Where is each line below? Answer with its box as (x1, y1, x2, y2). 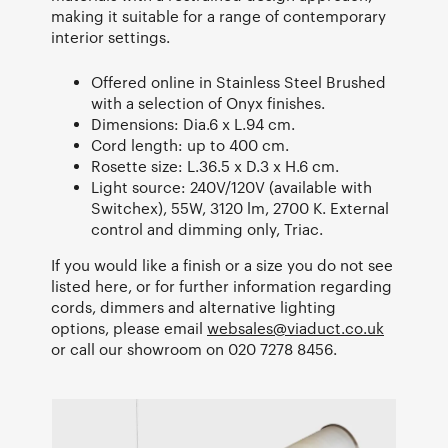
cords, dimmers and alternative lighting (51, 298, 336, 317)
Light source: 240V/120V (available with (91, 178, 372, 197)
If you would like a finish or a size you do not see (51, 256, 393, 275)
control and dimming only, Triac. (91, 220, 323, 239)
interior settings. (51, 28, 174, 47)
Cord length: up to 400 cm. (91, 136, 289, 155)
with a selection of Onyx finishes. (91, 94, 325, 113)
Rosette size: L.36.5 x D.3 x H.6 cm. (91, 157, 339, 176)
